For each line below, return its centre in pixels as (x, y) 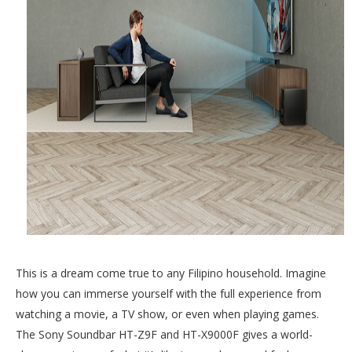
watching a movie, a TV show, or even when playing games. (167, 314)
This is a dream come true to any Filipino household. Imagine (171, 273)
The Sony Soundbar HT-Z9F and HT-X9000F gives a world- (164, 334)
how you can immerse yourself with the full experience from (169, 293)
